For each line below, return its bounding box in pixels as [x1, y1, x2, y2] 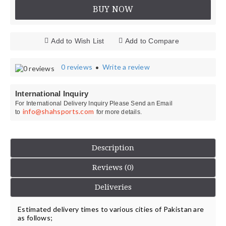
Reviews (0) [92, 163, 134, 172]
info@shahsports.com [22, 107, 94, 116]
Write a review [102, 63, 150, 71]
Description [92, 143, 134, 152]
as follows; [18, 213, 53, 222]
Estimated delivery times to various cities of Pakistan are [18, 205, 204, 213]
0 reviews [61, 63, 93, 71]
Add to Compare [125, 37, 179, 45]
